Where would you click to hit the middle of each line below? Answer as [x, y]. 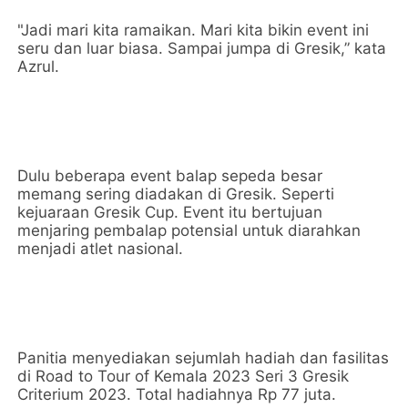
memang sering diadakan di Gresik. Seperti [176, 194]
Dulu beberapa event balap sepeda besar [170, 176]
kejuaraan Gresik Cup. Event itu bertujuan [170, 212]
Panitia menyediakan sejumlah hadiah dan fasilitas [204, 358]
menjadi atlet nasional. [101, 249]
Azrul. [39, 66]
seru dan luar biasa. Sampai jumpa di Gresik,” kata [202, 48]
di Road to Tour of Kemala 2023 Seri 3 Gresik [184, 376]
